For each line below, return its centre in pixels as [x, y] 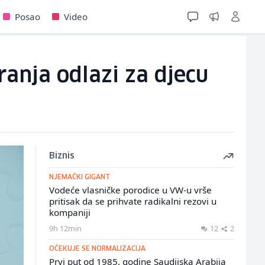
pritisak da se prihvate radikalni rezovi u [132, 201]
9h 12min [65, 228]
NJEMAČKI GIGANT [79, 177]
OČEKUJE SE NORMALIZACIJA [97, 249]
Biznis [62, 156]
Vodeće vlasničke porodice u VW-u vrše [130, 190]
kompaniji [70, 212]
